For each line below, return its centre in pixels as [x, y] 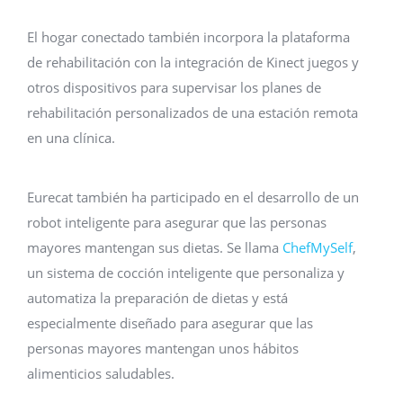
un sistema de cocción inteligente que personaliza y [186, 273]
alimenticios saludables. [101, 373]
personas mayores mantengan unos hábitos [163, 348]
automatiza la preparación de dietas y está [157, 298]
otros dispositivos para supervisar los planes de [174, 87]
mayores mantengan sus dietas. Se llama [155, 247]
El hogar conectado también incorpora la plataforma [188, 37]
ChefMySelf [318, 247]
